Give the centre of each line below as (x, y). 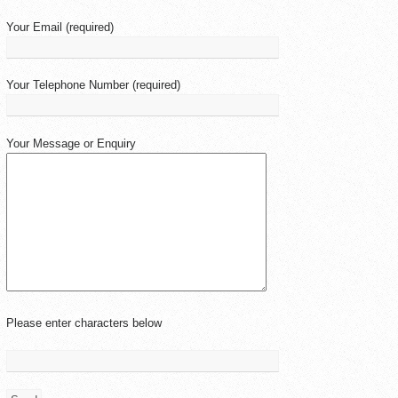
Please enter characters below (84, 323)
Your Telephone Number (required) (93, 85)
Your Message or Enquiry (71, 143)
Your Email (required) (60, 27)
